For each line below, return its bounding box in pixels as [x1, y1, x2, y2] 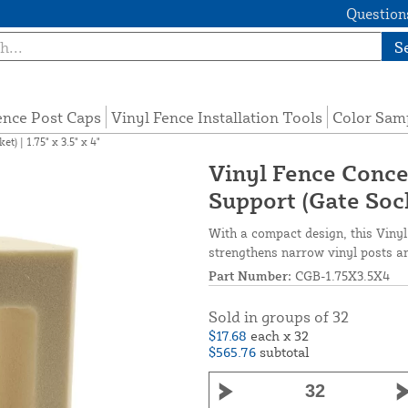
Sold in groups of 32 [209, 307, 349, 327]
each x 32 [250, 327, 309, 345]
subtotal [260, 343, 310, 362]
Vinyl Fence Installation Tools [110, 107, 322, 127]
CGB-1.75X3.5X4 [291, 268, 390, 284]
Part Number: [209, 268, 291, 284]
